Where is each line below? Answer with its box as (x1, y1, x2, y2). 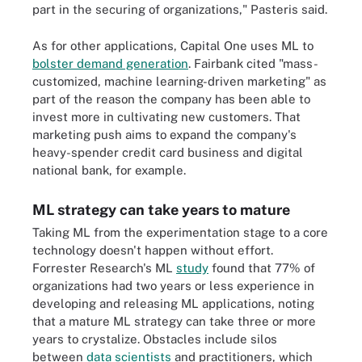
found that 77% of (208, 260, 315, 275)
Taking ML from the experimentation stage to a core (32, 225, 328, 239)
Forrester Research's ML (32, 260, 176, 275)
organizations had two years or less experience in (32, 278, 314, 293)
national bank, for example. (32, 162, 186, 177)
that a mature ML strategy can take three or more (32, 314, 316, 328)
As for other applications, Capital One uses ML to (32, 38, 314, 53)
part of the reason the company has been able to (32, 91, 310, 106)
